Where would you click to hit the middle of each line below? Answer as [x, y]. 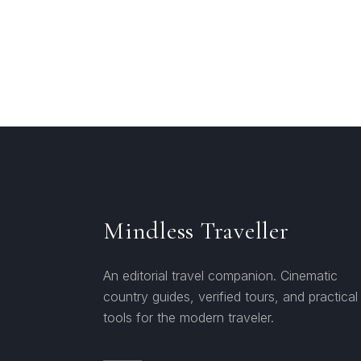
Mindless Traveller [196, 231]
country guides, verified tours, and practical [230, 297]
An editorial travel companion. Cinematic [220, 276]
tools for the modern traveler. [189, 317]
